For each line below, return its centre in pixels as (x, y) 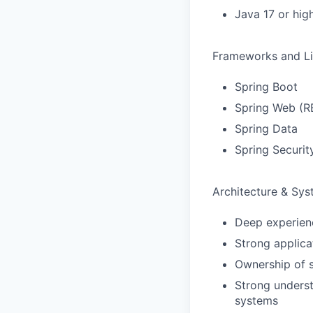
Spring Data (266, 129)
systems (256, 300)
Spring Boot (266, 87)
